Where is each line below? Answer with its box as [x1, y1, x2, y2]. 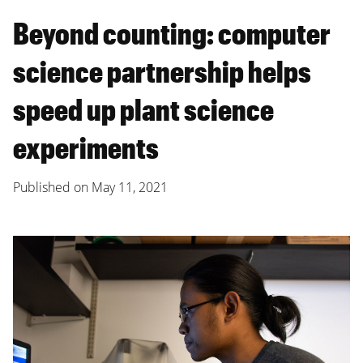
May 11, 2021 [92, 178, 168, 197]
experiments [13, 130, 159, 165]
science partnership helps [13, 53, 311, 89]
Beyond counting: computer [13, 15, 331, 51]
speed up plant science [13, 92, 274, 127]
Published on [13, 178, 92, 197]
